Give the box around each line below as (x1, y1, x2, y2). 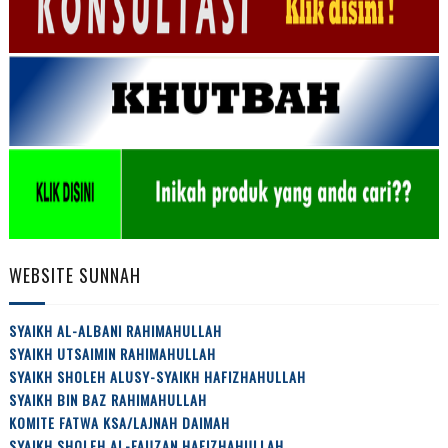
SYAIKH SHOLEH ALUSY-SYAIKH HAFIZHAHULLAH (8, 366, 306, 388)
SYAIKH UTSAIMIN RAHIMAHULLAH (8, 343, 216, 365)
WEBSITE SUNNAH (8, 261, 141, 288)
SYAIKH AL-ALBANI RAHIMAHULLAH (8, 320, 222, 342)
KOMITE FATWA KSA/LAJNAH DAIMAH (8, 412, 230, 434)
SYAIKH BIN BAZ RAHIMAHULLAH (8, 389, 207, 411)
